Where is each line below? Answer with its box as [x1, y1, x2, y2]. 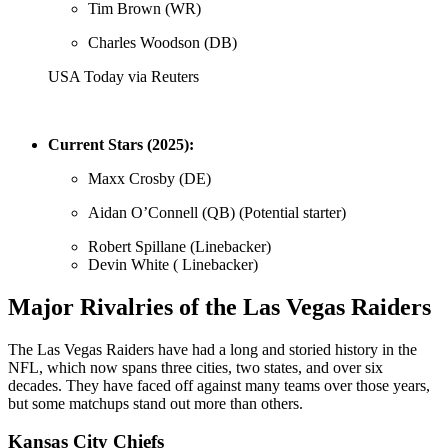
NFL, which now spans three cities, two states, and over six [8, 358, 383, 376]
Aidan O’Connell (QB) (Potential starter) [88, 203, 346, 221]
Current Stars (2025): [48, 135, 194, 153]
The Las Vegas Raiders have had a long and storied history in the [8, 340, 417, 358]
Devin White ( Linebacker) [88, 255, 258, 273]
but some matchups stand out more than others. [8, 394, 303, 412]
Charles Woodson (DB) [88, 33, 237, 51]
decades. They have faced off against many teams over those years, [8, 376, 430, 394]
